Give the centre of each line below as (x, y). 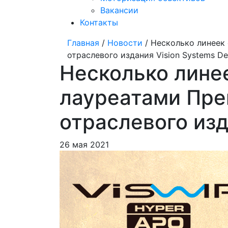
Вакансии (119, 10)
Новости (125, 43)
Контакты (99, 22)
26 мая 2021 (84, 145)
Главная (83, 43)
